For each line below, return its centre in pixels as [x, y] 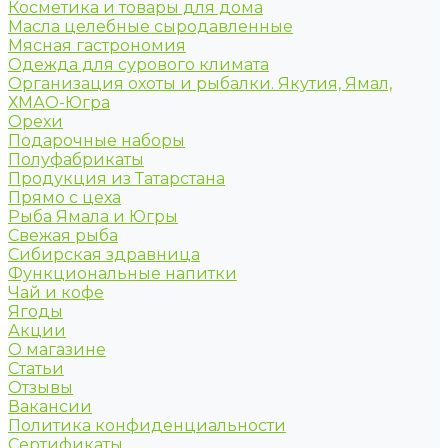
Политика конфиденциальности [147, 426]
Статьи [36, 369]
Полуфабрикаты [76, 160]
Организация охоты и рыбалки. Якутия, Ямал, [200, 84]
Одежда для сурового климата [138, 65]
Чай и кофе [56, 293]
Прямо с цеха [64, 198]
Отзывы [40, 388]
